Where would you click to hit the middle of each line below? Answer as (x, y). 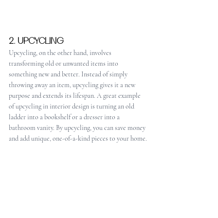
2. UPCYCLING (36, 42)
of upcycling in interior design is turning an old (72, 107)
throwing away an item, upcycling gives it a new (73, 85)
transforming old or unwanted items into (64, 64)
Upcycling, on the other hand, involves (61, 53)
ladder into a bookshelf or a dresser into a (65, 117)
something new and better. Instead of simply (69, 74)
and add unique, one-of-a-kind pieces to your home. (78, 139)
